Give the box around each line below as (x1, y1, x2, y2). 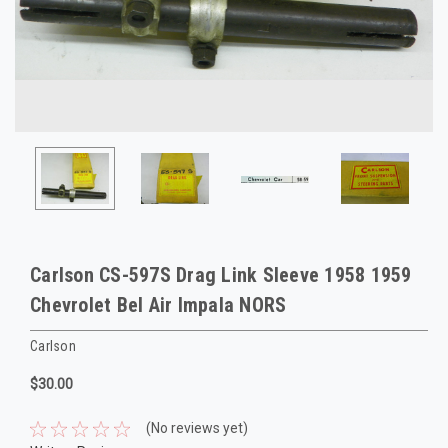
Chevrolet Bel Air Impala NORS (30, 293, 287, 317)
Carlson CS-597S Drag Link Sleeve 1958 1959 (30, 263, 412, 287)
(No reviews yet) (145, 420, 248, 437)
